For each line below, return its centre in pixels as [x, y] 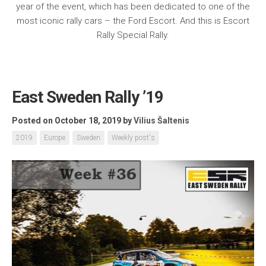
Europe [55, 137]
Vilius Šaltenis [161, 120]
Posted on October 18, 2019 [66, 120]
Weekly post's [133, 137]
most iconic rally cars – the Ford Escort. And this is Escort [133, 20]
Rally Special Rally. [133, 35]
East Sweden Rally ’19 [88, 97]
